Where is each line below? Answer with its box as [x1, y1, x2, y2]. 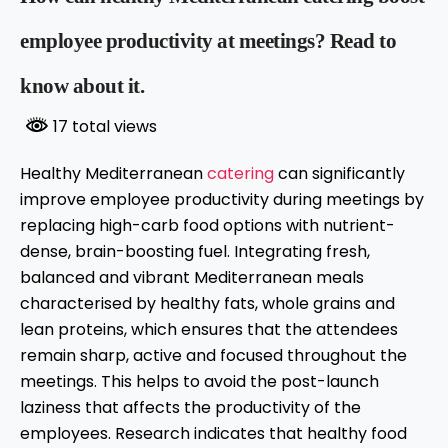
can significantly [274, 162, 405, 186]
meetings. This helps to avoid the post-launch [20, 370, 379, 394]
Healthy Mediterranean [20, 162, 207, 186]
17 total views [49, 114, 157, 138]
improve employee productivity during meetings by [20, 188, 424, 212]
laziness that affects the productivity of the [20, 396, 361, 420]
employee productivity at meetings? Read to [20, 28, 396, 53]
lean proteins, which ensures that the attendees [20, 318, 398, 342]
